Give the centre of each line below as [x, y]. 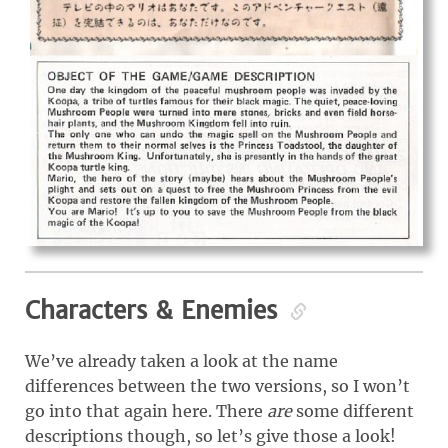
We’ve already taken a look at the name [181, 360]
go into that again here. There [146, 410]
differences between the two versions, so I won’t [217, 385]
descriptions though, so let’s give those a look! [210, 435]
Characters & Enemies [155, 310]
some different [353, 410]
